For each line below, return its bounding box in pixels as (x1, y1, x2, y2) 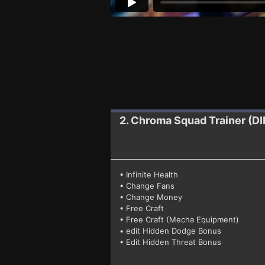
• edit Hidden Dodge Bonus (119, 225, 221, 235)
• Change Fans (119, 180, 174, 190)
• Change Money (119, 192, 182, 202)
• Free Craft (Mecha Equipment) (119, 214, 239, 224)
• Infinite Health (119, 169, 178, 179)
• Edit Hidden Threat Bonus (119, 237, 221, 247)
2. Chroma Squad (119, 114, 206, 127)
